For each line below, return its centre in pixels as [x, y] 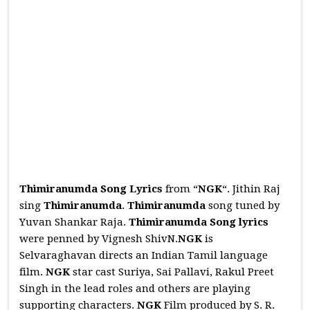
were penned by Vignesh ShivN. [99, 239]
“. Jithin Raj [252, 189]
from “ [181, 189]
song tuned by [244, 206]
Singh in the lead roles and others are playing [135, 289]
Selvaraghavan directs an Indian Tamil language [144, 255]
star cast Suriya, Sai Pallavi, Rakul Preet [174, 272]
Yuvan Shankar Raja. [74, 222]
